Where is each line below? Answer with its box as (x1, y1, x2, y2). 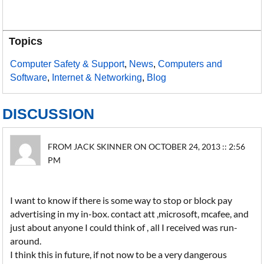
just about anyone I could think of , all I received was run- (10, 222, 238, 233)
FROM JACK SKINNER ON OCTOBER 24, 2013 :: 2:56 (48, 141, 246, 151)
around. (10, 235, 42, 246)
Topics (9, 35, 43, 47)
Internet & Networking (52, 72, 143, 82)
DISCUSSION (2, 105, 95, 122)
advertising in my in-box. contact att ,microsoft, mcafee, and (10, 208, 249, 219)
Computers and (158, 59, 223, 69)
